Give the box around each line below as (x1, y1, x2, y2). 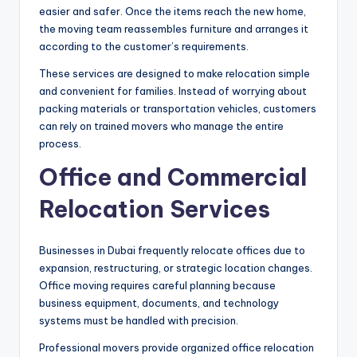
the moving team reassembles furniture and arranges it (39, 22, 308, 36)
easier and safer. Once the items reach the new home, (39, 5, 306, 18)
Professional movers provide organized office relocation (39, 341, 314, 355)
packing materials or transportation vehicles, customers (39, 102, 316, 116)
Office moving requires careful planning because (39, 279, 276, 292)
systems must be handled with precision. (39, 314, 238, 328)
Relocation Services (39, 194, 270, 225)
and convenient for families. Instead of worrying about (39, 84, 307, 98)
